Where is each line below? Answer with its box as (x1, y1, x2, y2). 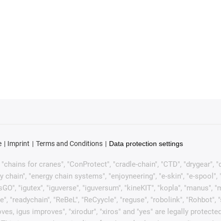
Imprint (7, 140, 30, 148)
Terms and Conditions (36, 140, 103, 148)
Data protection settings (109, 140, 183, 148)
